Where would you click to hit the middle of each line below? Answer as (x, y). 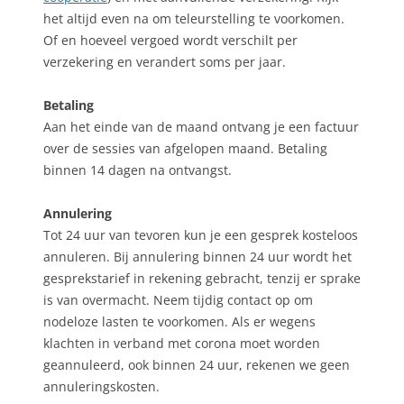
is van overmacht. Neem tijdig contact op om (178, 300)
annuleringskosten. (101, 387)
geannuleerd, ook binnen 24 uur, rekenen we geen (197, 365)
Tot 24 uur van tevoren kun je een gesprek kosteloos (201, 235)
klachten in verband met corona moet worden (182, 344)
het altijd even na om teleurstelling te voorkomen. (194, 19)
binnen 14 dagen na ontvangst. (138, 170)
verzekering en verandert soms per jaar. (165, 62)
